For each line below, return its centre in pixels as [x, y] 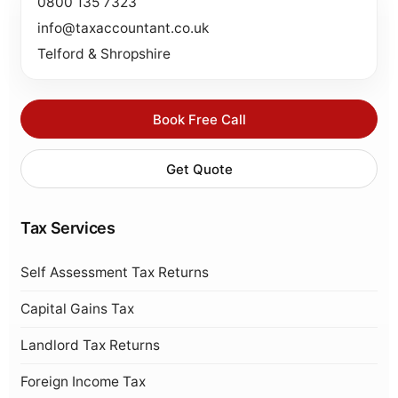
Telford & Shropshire [104, 54]
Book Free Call [199, 119]
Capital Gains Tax [77, 309]
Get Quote [199, 169]
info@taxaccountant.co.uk [123, 28]
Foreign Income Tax [83, 382]
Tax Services [68, 228]
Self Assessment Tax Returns [115, 272]
